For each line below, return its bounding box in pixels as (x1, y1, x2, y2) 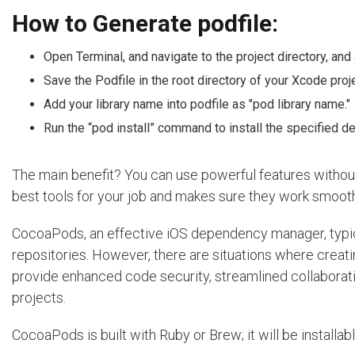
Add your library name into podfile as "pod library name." (44, 97, 350, 113)
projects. (12, 289, 66, 307)
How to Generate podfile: (12, 10, 278, 38)
